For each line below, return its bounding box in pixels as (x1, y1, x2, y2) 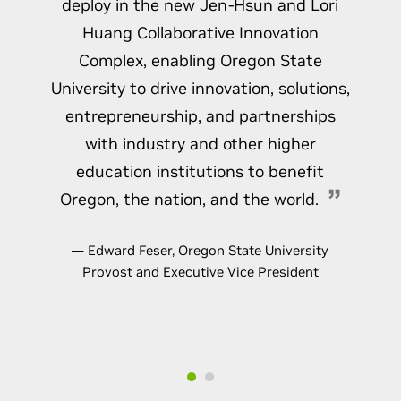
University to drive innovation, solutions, (50, 78, 350, 98)
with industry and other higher (84, 133, 316, 154)
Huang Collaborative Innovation (81, 22, 319, 43)
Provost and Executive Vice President (81, 263, 319, 280)
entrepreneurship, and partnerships (64, 106, 336, 126)
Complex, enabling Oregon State (78, 50, 322, 71)
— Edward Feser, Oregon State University (72, 242, 329, 259)
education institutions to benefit (76, 161, 325, 182)
